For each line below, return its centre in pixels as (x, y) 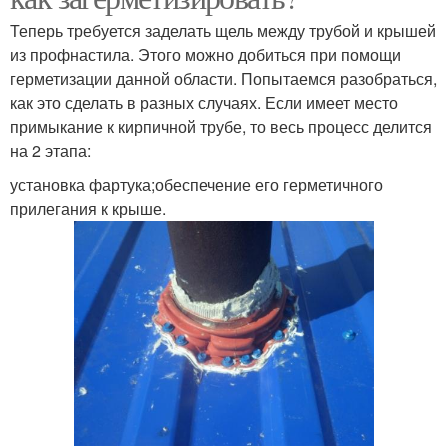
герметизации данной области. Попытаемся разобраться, (223, 78)
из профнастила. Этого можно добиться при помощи (205, 54)
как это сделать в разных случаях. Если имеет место (204, 102)
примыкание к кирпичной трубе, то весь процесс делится (221, 126)
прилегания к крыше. (88, 208)
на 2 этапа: (50, 150)
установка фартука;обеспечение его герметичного (196, 184)
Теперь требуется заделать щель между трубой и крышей (223, 30)
